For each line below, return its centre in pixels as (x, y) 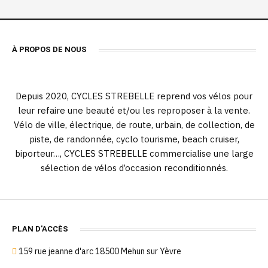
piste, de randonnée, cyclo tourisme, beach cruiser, (134, 139)
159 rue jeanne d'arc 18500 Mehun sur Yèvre (100, 251)
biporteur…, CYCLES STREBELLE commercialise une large (134, 153)
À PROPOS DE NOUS (49, 49)
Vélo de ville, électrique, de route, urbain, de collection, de (134, 125)
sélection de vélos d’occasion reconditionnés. (134, 168)
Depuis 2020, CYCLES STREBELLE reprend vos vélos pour (134, 96)
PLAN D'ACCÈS (40, 229)
